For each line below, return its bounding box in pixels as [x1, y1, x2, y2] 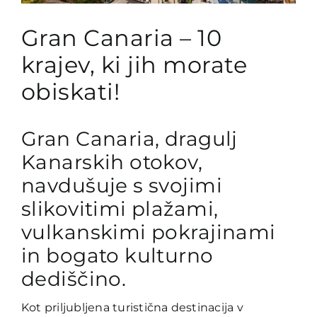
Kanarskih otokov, [21, 150, 203, 175]
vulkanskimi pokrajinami [21, 220, 276, 245]
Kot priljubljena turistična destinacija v [21, 301, 243, 315]
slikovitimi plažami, [21, 197, 219, 221]
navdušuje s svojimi [21, 173, 222, 198]
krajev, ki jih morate [21, 50, 248, 79]
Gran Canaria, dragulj [21, 127, 238, 151]
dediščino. [21, 267, 127, 292]
